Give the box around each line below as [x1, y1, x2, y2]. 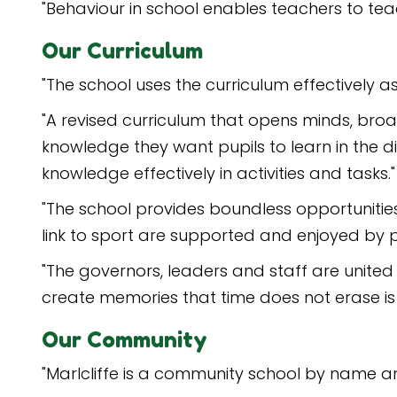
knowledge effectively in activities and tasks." [42, 162, 395, 184]
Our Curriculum [42, 38, 203, 64]
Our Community [42, 327, 207, 353]
